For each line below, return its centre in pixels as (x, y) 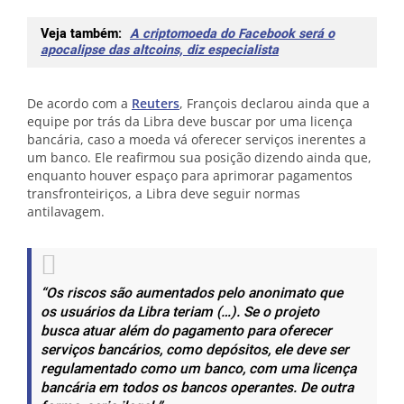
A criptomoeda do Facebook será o (232, 34)
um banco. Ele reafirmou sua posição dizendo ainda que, (199, 157)
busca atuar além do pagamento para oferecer (186, 331)
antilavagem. (66, 211)
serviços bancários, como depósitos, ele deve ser (195, 350)
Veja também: (83, 34)
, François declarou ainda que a (275, 103)
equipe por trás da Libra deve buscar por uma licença (190, 121)
